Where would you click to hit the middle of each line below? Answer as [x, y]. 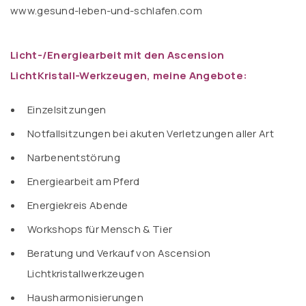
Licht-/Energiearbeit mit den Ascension [117, 55]
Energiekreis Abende [78, 205]
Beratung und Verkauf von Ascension [119, 253]
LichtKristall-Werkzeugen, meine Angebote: [129, 75]
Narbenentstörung [74, 157]
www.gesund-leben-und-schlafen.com [106, 11]
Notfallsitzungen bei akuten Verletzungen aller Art [151, 134]
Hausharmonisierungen [85, 297]
